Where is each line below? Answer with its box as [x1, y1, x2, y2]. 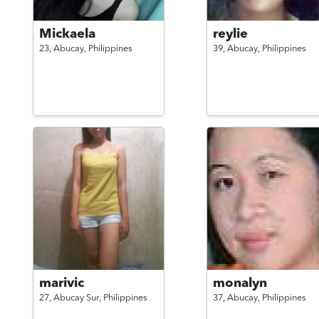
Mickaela [38, 28, 95, 41]
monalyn [212, 277, 267, 290]
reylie [212, 28, 248, 41]
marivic [38, 277, 84, 290]
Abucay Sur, [53, 293, 103, 303]
